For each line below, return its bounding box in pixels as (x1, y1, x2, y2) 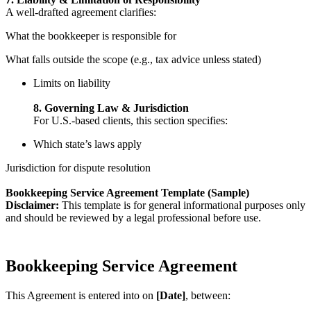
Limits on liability (33, 77, 110, 90)
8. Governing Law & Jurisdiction (33, 102, 189, 115)
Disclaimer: (6, 199, 59, 212)
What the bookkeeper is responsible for (6, 30, 176, 42)
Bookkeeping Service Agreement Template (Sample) (6, 187, 249, 199)
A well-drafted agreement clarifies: (6, 6, 156, 19)
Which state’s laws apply (33, 138, 142, 151)
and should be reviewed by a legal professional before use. (6, 212, 261, 224)
